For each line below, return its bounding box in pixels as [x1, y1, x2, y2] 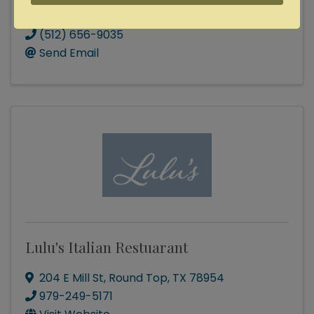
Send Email [39, 45, 99, 62]
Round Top [109, 270, 168, 287]
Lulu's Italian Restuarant [25, 237, 188, 257]
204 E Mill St [39, 270, 104, 287]
